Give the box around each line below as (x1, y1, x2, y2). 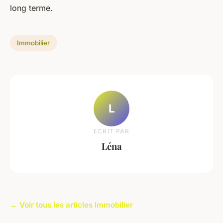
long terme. (10, 3, 53, 13)
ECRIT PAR (94, 127, 129, 135)
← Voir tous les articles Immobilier (10, 200, 133, 210)
